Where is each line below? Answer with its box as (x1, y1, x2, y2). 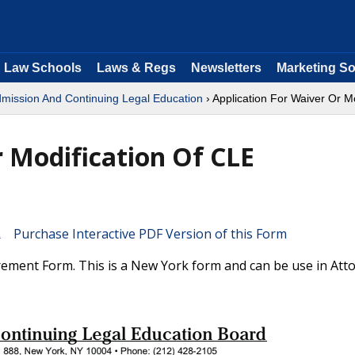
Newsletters (191, 61, 261, 74)
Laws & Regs (97, 61, 176, 74)
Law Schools (4, 61, 82, 74)
